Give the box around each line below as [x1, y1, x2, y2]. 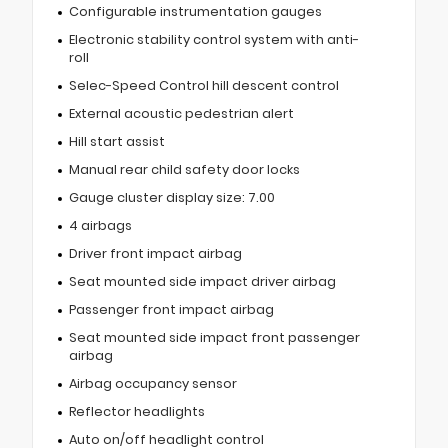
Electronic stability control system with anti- [68, 30, 359, 48]
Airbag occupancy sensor [68, 374, 237, 392]
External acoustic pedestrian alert [68, 104, 294, 122]
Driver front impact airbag [68, 244, 242, 262]
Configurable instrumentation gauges [68, 2, 322, 20]
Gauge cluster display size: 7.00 [68, 188, 275, 206]
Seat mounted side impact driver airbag [68, 272, 336, 290]
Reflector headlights [68, 402, 205, 420]
